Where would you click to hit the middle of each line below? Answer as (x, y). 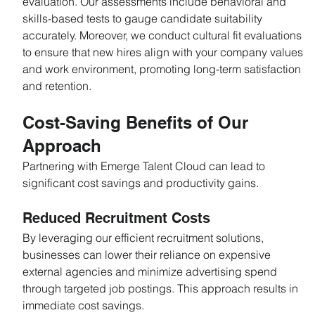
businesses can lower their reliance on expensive (148, 254)
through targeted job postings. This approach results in (162, 288)
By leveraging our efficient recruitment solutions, (144, 237)
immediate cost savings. (83, 305)
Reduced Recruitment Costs (116, 218)
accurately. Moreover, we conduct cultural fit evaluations (163, 35)
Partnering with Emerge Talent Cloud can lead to (145, 166)
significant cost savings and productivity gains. (141, 182)
